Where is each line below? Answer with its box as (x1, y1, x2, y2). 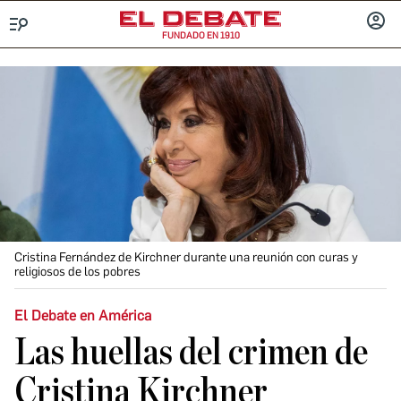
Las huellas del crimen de (14, 334, 368, 371)
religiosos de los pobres (14, 264, 141, 279)
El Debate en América (14, 307, 151, 324)
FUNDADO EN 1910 (161, 30, 240, 41)
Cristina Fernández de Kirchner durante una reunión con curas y (14, 250, 358, 265)
